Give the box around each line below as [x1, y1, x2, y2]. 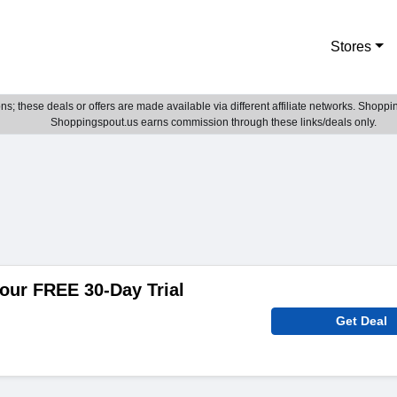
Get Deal [336, 314, 388, 328]
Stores [331, 39, 372, 54]
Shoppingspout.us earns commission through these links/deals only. [50, 116, 377, 128]
